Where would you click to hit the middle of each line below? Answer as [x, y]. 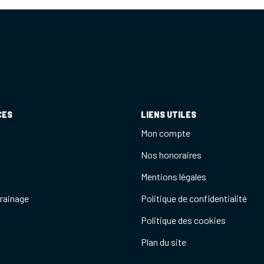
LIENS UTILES [169, 114]
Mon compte [166, 133]
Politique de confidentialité [194, 198]
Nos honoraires [171, 155]
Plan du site [164, 242]
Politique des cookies [183, 220]
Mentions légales [174, 176]
